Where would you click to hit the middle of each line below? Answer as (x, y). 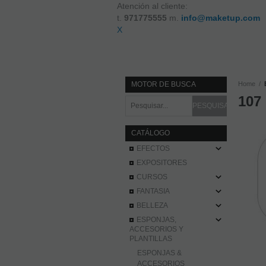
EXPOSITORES (162, 163)
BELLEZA (153, 206)
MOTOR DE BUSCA (164, 85)
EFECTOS (153, 149)
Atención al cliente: (152, 6)
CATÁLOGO (151, 133)
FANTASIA (153, 191)
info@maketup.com (221, 18)
